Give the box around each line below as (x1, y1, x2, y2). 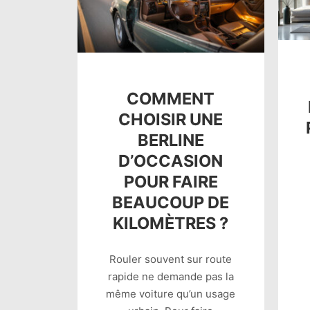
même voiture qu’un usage (106, 287, 236, 301)
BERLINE (137, 129, 204, 150)
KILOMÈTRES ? (113, 212, 229, 233)
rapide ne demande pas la (107, 270, 234, 284)
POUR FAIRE (123, 171, 218, 192)
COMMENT (127, 88, 215, 109)
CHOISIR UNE (118, 109, 224, 129)
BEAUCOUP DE (112, 192, 230, 212)
